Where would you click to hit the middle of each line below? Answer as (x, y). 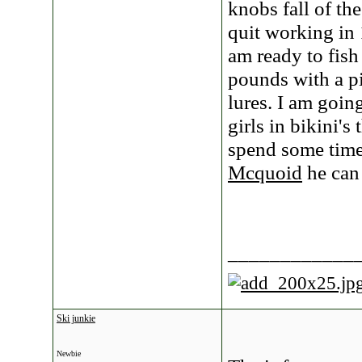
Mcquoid (265, 172)
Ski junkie (76, 318)
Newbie (69, 354)
